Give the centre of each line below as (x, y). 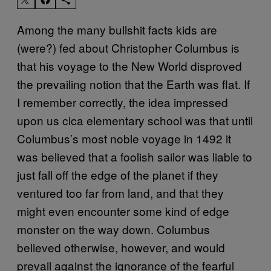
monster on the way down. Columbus (113, 229)
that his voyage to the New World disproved (129, 65)
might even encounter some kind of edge (123, 211)
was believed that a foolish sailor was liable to (135, 156)
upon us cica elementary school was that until (135, 120)
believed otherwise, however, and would (121, 247)
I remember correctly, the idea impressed (122, 102)
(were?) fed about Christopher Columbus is (128, 47)
